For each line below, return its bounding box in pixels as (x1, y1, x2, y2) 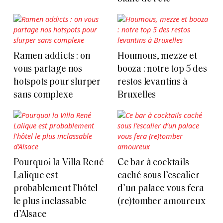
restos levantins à (117, 78, 188, 88)
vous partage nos (13, 65, 82, 75)
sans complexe (13, 91, 73, 101)
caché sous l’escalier (117, 171, 200, 181)
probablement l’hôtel (13, 184, 98, 194)
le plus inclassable (13, 197, 87, 207)
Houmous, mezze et (117, 52, 197, 62)
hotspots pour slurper (13, 78, 101, 88)
